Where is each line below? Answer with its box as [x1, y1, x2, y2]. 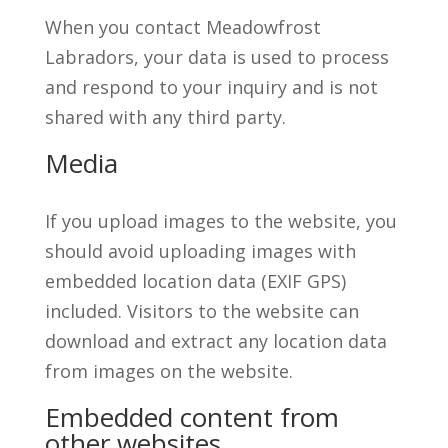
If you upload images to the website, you [44, 209, 397, 233]
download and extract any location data [44, 329, 387, 353]
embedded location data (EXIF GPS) [44, 269, 346, 293]
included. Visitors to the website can [44, 299, 359, 323]
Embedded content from [44, 399, 339, 435]
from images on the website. [44, 359, 293, 383]
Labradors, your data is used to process [44, 45, 389, 69]
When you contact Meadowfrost [44, 15, 321, 39]
